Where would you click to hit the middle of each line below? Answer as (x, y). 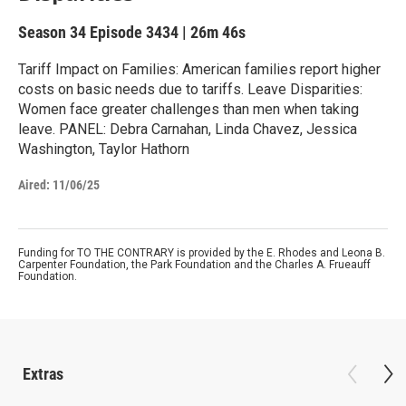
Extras (43, 374)
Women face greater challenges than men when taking (188, 109)
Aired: (34, 185)
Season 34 (54, 32)
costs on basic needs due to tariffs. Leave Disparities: (190, 89)
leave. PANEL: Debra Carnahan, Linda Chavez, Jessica (188, 129)
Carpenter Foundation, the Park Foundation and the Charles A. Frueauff (194, 265)
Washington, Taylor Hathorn (104, 149)
